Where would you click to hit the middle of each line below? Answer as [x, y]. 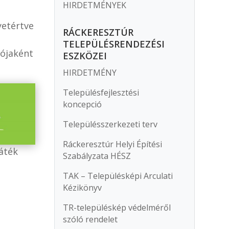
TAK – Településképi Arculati [118, 176]
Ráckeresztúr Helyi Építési [113, 144]
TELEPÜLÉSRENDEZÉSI [114, 44]
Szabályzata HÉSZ [97, 156]
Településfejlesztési [101, 93]
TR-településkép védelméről [117, 208]
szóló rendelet [90, 220]
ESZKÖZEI [85, 56]
